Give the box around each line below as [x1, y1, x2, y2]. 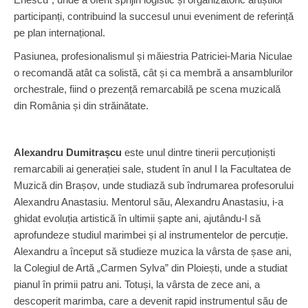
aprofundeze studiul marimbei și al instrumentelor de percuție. [14, 229, 288, 241]
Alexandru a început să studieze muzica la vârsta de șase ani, [14, 245, 291, 257]
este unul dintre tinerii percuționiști [122, 146, 275, 158]
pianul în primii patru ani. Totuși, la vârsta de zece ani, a [14, 278, 260, 290]
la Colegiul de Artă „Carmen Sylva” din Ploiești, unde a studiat [14, 262, 287, 274]
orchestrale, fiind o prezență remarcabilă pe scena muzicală [14, 83, 280, 95]
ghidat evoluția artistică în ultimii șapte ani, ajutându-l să [14, 212, 261, 224]
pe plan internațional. [14, 27, 105, 38]
